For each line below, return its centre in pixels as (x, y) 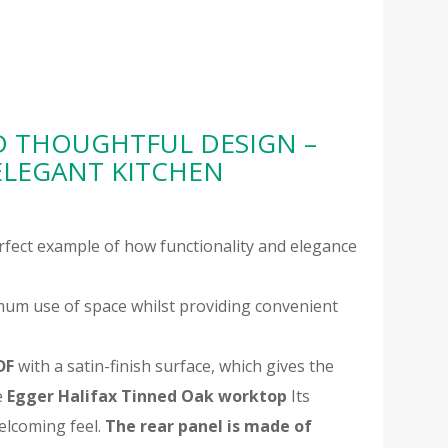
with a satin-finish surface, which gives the (174, 366)
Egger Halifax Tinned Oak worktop (147, 396)
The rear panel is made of (209, 426)
